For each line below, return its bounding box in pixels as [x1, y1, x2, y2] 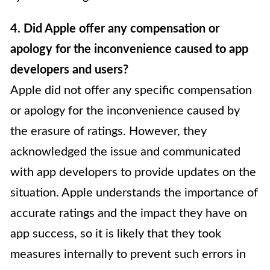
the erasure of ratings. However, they [10, 125, 207, 138]
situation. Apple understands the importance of [10, 187, 258, 199]
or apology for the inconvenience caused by [10, 105, 240, 118]
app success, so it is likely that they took [10, 228, 221, 240]
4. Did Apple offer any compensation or [10, 23, 219, 36]
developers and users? [10, 64, 128, 77]
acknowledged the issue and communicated [10, 146, 240, 159]
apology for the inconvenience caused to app [10, 43, 248, 56]
